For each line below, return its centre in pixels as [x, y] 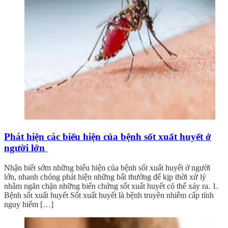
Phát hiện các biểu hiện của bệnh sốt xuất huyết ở [108, 137]
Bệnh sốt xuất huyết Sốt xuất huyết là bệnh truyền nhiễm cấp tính [109, 195]
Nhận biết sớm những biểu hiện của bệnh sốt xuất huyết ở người [107, 167]
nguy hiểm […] [29, 204]
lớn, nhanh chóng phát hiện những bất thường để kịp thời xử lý [105, 177]
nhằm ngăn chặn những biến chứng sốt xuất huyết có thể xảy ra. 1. [111, 186]
